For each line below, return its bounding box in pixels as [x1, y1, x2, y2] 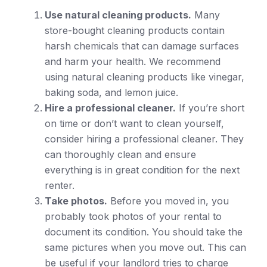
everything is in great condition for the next [45, 163, 240, 176]
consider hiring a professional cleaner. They [45, 132, 244, 145]
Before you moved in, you [107, 194, 229, 207]
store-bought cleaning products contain [45, 24, 225, 36]
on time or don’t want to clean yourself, [45, 117, 224, 129]
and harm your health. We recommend [45, 55, 221, 67]
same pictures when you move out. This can [45, 241, 246, 253]
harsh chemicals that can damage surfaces [45, 39, 239, 52]
